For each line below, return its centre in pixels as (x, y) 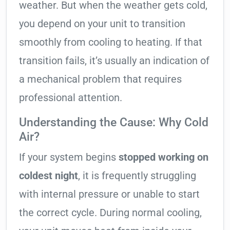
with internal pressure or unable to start (109, 194)
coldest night (49, 176)
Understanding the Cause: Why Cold (114, 122)
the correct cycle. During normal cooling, (110, 213)
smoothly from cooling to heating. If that (111, 42)
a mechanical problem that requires (100, 79)
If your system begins (69, 157)
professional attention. (71, 98)
